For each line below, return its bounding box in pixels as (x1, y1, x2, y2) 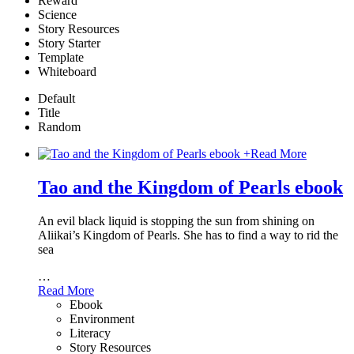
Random (38, 120, 81, 134)
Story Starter (38, 36, 100, 51)
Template (38, 51, 84, 65)
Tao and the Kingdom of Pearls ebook (38, 176, 343, 198)
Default (38, 92, 75, 106)
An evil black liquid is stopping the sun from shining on (38, 213, 314, 228)
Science (38, 8, 77, 22)
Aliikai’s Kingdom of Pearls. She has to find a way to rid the (38, 228, 338, 242)
